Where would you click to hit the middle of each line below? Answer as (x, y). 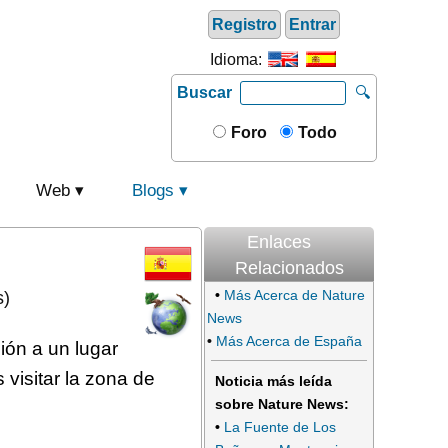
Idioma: (238, 59)
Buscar (204, 92)
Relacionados (289, 268)
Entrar (312, 24)
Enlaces (279, 242)
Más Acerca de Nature (294, 295)
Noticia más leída (273, 381)
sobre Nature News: (282, 404)
